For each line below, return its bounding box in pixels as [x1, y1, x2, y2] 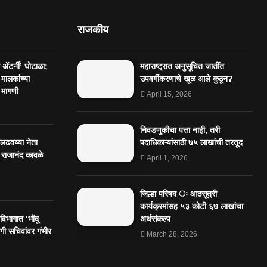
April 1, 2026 [146, 154, 188, 163]
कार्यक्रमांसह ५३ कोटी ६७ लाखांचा [139, 201, 243, 212]
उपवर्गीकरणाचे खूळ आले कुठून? [139, 74, 233, 84]
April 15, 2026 [146, 90, 192, 99]
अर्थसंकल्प [139, 214, 170, 224]
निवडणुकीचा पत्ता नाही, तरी [139, 125, 220, 135]
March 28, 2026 [146, 230, 197, 239]
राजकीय [77, 24, 108, 36]
